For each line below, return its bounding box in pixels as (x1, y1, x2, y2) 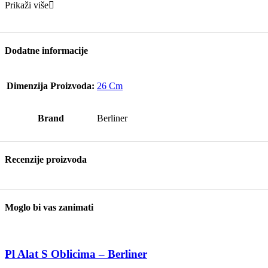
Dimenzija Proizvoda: (7, 80, 95, 91)
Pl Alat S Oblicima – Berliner (5, 248, 147, 261)
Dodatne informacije (5, 45, 88, 56)
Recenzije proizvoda (5, 154, 87, 165)
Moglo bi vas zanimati (5, 202, 93, 213)
